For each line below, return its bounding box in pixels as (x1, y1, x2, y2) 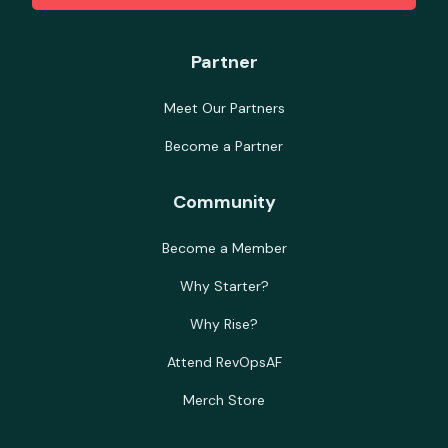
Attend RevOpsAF (166, 353, 282, 372)
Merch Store (183, 391, 265, 410)
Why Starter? (179, 277, 269, 296)
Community (172, 190, 276, 215)
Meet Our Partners (163, 99, 285, 118)
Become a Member (161, 239, 287, 258)
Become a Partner (165, 137, 283, 156)
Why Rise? (190, 315, 258, 334)
